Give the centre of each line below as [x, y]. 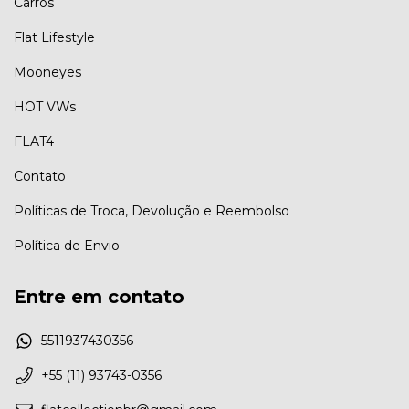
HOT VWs [45, 107]
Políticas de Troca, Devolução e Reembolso [152, 211]
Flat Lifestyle [54, 38]
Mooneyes [47, 73]
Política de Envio [67, 246]
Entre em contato [99, 297]
